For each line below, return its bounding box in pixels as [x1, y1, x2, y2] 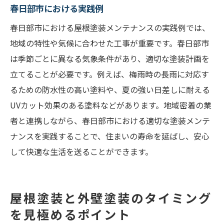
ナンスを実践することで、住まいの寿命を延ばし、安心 [10, 130, 209, 142]
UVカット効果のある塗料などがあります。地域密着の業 [10, 99, 211, 111]
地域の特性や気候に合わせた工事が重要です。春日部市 [10, 37, 209, 49]
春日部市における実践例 [10, 2, 103, 14]
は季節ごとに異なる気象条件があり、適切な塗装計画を [10, 52, 209, 64]
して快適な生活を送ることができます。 [10, 145, 153, 157]
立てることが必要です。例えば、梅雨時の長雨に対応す [10, 68, 209, 80]
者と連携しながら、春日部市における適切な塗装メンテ [10, 114, 210, 126]
